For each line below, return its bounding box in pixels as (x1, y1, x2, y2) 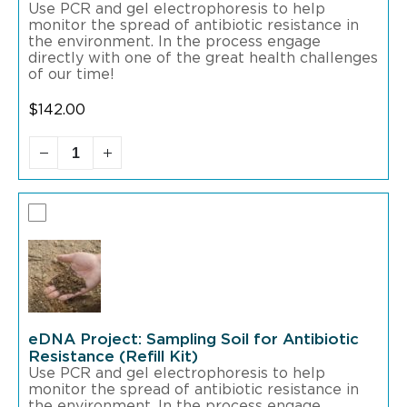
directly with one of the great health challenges (28, 51, 378, 66)
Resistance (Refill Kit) (28, 349, 198, 365)
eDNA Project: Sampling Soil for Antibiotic (28, 332, 359, 348)
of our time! (28, 67, 114, 83)
